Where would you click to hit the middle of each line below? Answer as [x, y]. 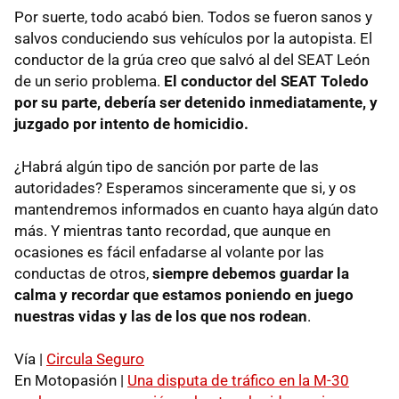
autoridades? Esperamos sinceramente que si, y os [185, 187]
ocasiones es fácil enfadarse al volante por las [169, 252]
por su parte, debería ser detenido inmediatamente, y [196, 102]
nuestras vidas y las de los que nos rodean [161, 316]
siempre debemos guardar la [251, 273]
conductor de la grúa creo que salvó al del [156, 59]
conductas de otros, [83, 273]
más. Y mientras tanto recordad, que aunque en [172, 230]
